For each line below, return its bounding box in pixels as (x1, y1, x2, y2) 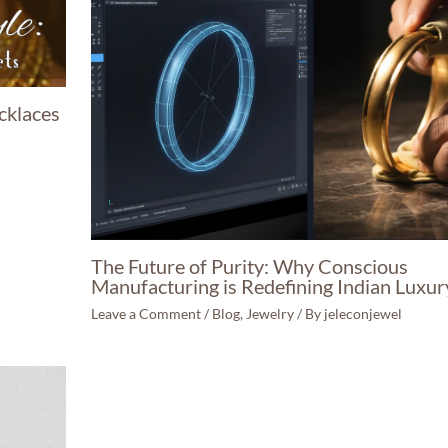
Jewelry (246, 304, 295, 322)
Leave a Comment (91, 304, 202, 322)
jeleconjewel (324, 304, 403, 322)
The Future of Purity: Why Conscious (91, 253, 409, 278)
